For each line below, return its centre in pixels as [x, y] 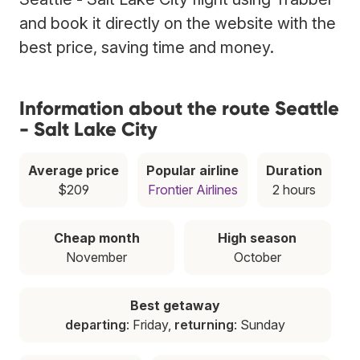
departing [96, 324]
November [97, 257]
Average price [74, 170]
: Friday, [150, 324]
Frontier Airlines [192, 189]
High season [258, 237]
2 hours [294, 189]
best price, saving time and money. [147, 47]
